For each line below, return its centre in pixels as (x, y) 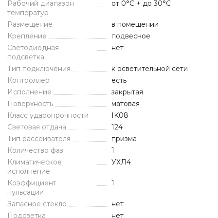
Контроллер (28, 80)
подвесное (131, 36)
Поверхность (30, 104)
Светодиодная (33, 48)
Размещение (30, 24)
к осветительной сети (150, 69)
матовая (126, 104)
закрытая (127, 92)
